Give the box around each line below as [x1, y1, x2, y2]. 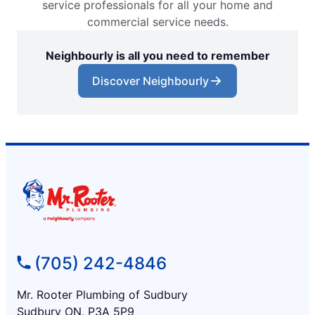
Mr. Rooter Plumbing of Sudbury [17, 288, 188, 302]
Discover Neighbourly [92, 74, 209, 89]
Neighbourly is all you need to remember [45, 49, 270, 63]
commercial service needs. [86, 15, 229, 30]
